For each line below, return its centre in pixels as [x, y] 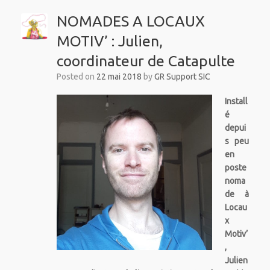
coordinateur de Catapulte [146, 61]
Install [236, 102]
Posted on [79, 77]
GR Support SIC [182, 77]
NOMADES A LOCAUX [130, 21]
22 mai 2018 [119, 77]
